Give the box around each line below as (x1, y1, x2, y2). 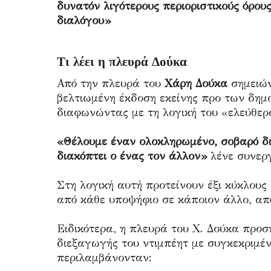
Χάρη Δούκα (165, 76, 227, 90)
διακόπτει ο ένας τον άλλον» (57, 149, 211, 163)
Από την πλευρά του (57, 76, 165, 90)
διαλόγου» (57, 13, 111, 27)
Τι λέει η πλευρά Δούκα (57, 53, 187, 70)
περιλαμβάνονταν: (57, 250, 152, 264)
